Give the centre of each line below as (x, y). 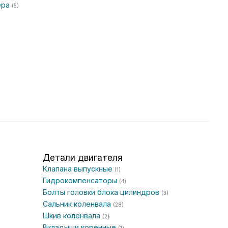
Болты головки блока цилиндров (102, 192)
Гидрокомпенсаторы (81, 180)
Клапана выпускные (79, 169)
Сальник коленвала (78, 204)
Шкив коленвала (73, 216)
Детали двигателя (83, 158)
